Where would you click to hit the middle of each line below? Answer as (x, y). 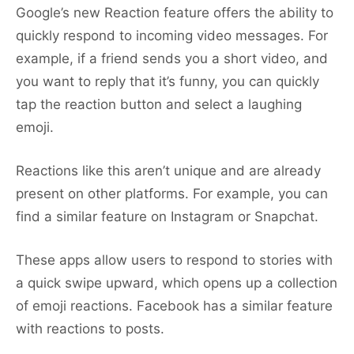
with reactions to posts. (90, 329)
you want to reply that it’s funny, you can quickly (168, 82)
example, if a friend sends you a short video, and (172, 59)
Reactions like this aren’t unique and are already (168, 171)
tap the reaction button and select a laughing (159, 105)
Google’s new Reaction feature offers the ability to (175, 13)
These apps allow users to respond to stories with (174, 260)
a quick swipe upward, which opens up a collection (177, 283)
